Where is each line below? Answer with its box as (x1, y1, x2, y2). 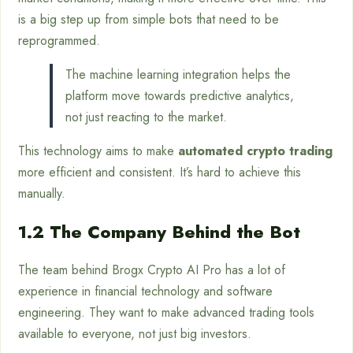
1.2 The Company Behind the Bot (18, 219, 300, 244)
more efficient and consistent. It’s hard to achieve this (18, 163, 301, 181)
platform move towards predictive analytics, (65, 87, 294, 105)
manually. (18, 184, 65, 203)
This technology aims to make (18, 142, 178, 160)
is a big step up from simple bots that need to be (18, 10, 279, 28)
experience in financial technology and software (18, 282, 273, 300)
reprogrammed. (18, 32, 100, 50)
